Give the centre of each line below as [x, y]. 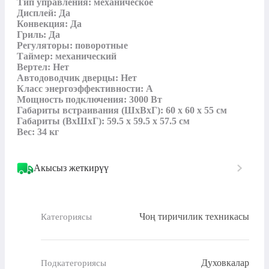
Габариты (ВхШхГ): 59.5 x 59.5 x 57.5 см [103, 121]
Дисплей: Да [44, 13]
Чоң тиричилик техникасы [194, 217]
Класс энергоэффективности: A [85, 89]
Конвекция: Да [49, 24]
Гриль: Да [38, 35]
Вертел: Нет [43, 67]
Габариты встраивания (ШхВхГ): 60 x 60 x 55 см [122, 110]
